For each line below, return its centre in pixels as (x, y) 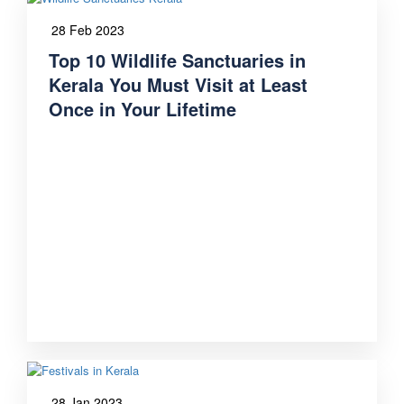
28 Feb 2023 (88, 29)
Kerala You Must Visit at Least (178, 84)
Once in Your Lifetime (142, 108)
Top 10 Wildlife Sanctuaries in (177, 60)
